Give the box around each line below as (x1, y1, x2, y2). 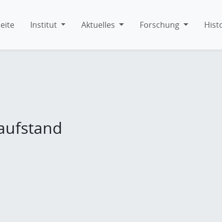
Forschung (139, 19, 179, 30)
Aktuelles (81, 19, 115, 30)
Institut (30, 19, 57, 30)
